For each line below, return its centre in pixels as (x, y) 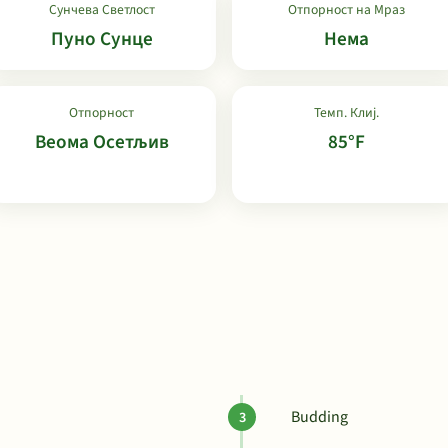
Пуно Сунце (101, 39)
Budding (319, 417)
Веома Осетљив (101, 142)
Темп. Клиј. (346, 112)
